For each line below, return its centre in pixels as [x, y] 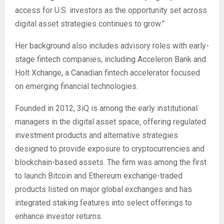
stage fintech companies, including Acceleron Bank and [110, 59]
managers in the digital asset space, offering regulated [110, 122]
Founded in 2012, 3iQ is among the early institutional [106, 108]
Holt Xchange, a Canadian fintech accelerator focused [107, 73]
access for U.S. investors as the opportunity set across [111, 10]
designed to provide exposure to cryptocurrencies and [110, 149]
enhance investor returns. [59, 216]
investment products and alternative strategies [96, 135]
